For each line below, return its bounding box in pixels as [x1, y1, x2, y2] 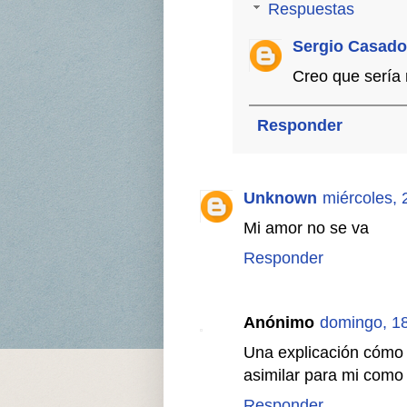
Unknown [243, 188, 317, 207]
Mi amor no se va [243, 218, 369, 237]
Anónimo [243, 313, 314, 333]
